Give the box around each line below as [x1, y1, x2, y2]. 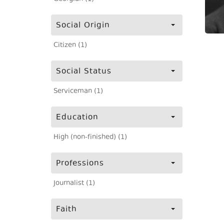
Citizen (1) [53, 40, 87, 50]
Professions [56, 158, 104, 169]
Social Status [56, 66, 111, 77]
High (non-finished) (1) [53, 132, 127, 142]
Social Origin [56, 20, 110, 31]
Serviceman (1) [53, 86, 103, 96]
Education [56, 112, 98, 123]
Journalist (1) [53, 178, 95, 188]
